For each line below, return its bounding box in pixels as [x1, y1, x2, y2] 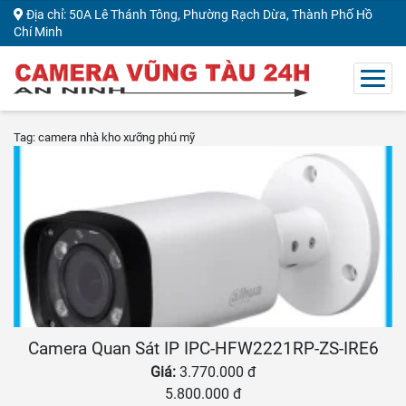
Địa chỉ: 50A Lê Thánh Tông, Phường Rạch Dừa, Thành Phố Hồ [24, 7, 372, 22]
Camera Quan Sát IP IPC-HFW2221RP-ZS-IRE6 [27, 339, 379, 360]
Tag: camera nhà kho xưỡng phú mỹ [14, 130, 195, 145]
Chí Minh [14, 24, 63, 39]
